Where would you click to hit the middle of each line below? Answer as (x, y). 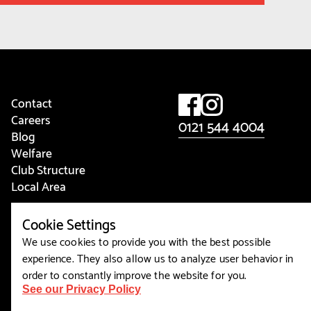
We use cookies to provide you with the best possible (146, 240)
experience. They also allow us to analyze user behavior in (158, 257)
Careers (30, 119)
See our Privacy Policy (81, 289)
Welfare (31, 152)
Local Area (38, 186)
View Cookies (37, 209)
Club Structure (48, 169)
